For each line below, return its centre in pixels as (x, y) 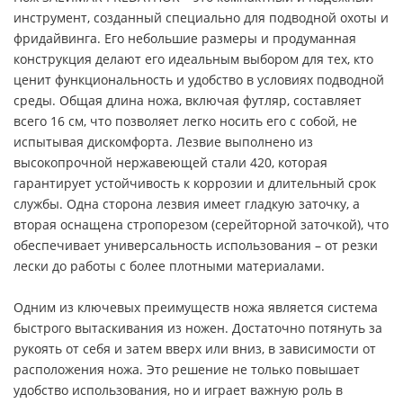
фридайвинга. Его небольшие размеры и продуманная (185, 38)
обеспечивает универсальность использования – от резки (196, 245)
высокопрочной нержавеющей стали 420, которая (170, 162)
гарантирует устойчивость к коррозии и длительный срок (195, 183)
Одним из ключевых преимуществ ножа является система (196, 307)
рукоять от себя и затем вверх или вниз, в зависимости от (195, 348)
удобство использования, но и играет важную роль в (178, 390)
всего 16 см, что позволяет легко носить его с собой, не (185, 121)
